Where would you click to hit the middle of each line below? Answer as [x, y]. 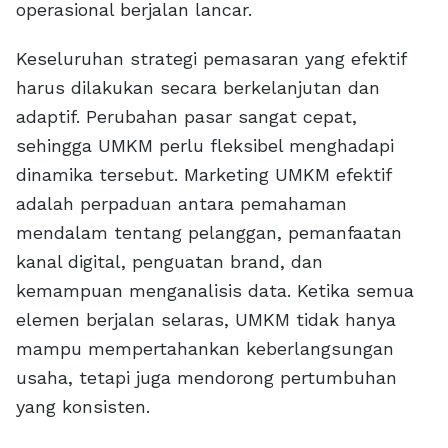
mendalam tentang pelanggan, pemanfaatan [209, 233]
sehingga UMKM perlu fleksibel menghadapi [205, 146]
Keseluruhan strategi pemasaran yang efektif [211, 59]
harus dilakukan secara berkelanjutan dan [198, 88]
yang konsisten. [83, 407]
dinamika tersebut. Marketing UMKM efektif [203, 175]
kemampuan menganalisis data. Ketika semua [215, 291]
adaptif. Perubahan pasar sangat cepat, [186, 117]
